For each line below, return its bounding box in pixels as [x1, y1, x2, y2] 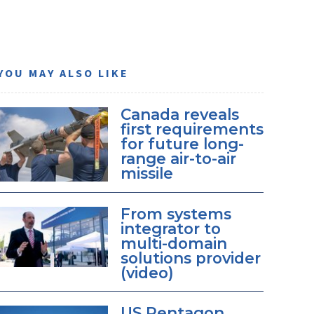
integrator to [120, 219, 221, 238]
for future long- [120, 135, 244, 153]
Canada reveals [120, 105, 239, 124]
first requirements [120, 120, 264, 139]
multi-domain [120, 233, 227, 252]
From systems [120, 204, 231, 223]
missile [120, 164, 173, 183]
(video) [120, 263, 174, 282]
